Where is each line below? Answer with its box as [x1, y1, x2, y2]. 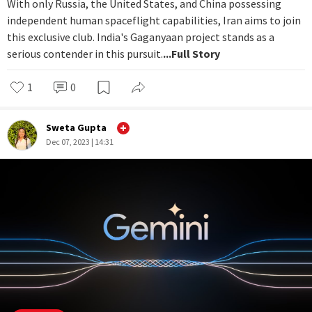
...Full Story [163, 46, 220, 61]
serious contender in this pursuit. [7, 46, 163, 61]
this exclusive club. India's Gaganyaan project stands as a [7, 29, 274, 44]
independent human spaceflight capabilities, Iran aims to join [7, 13, 301, 27]
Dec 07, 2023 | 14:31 [46, 136, 114, 148]
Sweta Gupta [46, 121, 107, 134]
